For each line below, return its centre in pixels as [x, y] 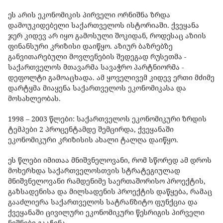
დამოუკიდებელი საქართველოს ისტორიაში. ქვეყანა [104, 25]
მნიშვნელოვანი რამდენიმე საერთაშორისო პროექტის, [107, 181]
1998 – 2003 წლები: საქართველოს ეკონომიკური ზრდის [107, 119]
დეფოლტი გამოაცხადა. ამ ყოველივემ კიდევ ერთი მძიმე [111, 78]
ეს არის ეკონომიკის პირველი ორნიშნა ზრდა [89, 15]
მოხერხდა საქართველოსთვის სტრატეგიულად [94, 171]
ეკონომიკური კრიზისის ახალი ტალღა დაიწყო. [93, 140]
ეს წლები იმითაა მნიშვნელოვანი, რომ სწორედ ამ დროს [110, 160]
